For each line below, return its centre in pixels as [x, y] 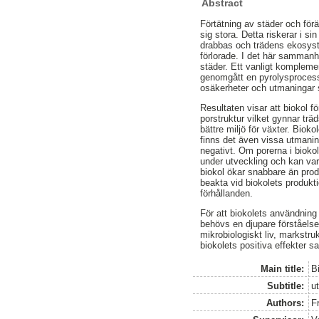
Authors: [286, 303]
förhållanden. [227, 193]
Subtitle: [286, 286]
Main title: [283, 268]
